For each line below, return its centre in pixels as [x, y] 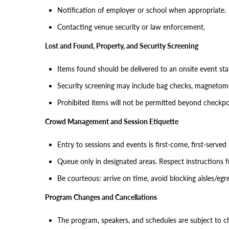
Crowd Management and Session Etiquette [112, 121]
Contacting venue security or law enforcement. [131, 27]
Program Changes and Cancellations [101, 197]
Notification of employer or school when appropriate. [142, 10]
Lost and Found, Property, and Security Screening [122, 46]
